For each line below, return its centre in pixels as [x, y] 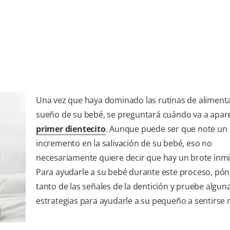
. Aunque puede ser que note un [166, 129]
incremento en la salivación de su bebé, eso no [124, 143]
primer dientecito [71, 129]
